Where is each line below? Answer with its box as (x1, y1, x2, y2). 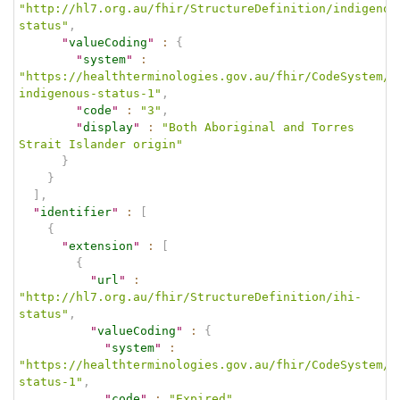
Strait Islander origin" (19, 137, 183, 151)
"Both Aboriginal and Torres (162, 120, 362, 134)
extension (69, 238, 133, 253)
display (83, 120, 133, 134)
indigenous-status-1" (19, 86, 162, 100)
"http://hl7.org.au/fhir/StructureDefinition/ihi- (19, 289, 362, 304)
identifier (40, 204, 112, 219)
